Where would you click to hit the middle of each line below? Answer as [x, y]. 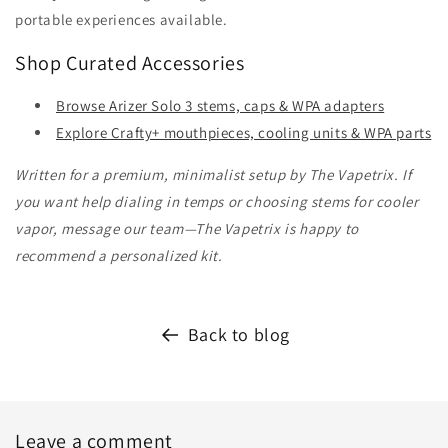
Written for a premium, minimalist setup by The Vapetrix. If [213, 175]
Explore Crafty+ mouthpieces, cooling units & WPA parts [244, 133]
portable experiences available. [121, 20]
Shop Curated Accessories [130, 62]
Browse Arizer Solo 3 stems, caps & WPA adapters [220, 106]
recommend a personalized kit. [119, 256]
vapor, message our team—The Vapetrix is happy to [187, 229]
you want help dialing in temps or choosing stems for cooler [217, 202]
